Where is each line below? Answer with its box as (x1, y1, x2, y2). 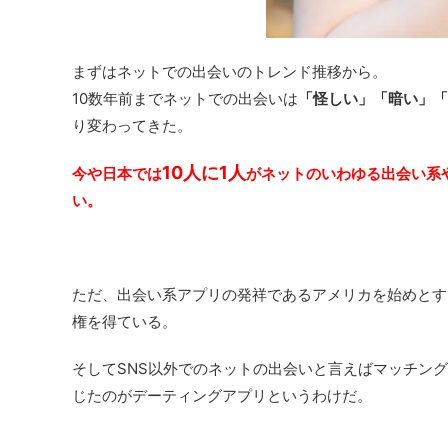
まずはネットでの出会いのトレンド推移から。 (72, 61, 387, 81)
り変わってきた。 (72, 115, 192, 135)
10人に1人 (162, 161, 246, 183)
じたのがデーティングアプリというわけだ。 (72, 385, 372, 405)
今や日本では (72, 163, 162, 183)
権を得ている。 (72, 311, 177, 331)
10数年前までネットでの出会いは (72, 88, 298, 108)
